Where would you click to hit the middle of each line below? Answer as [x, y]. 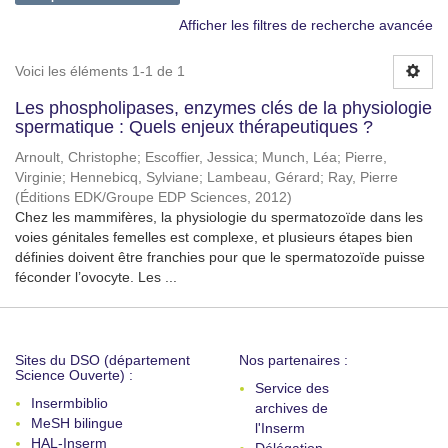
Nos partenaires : [293, 360]
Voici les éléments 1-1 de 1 [100, 71]
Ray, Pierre [363, 177]
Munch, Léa [299, 157]
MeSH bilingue [77, 423]
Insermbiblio [69, 403]
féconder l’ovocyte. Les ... [96, 277]
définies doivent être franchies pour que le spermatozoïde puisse [220, 257]
